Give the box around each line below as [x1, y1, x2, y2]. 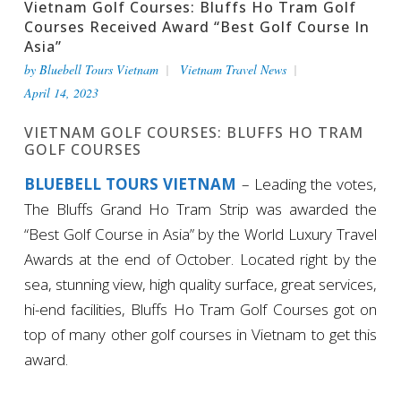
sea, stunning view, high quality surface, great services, [23, 273, 378, 294]
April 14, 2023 [23, 83, 98, 101]
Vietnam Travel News [179, 60, 286, 78]
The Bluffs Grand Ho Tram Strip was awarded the [23, 198, 378, 219]
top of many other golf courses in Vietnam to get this [23, 323, 378, 345]
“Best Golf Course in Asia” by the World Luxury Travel [23, 223, 378, 244]
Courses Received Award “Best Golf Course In [23, 16, 370, 37]
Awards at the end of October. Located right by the [23, 248, 378, 269]
